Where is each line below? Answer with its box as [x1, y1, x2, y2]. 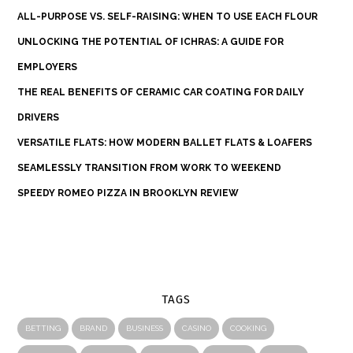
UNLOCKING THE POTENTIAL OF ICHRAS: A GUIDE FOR [17, 36, 284, 48]
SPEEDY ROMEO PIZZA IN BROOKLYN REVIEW [17, 188, 240, 199]
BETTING [25, 324, 61, 333]
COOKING [230, 324, 267, 333]
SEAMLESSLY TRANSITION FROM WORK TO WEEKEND [17, 162, 282, 174]
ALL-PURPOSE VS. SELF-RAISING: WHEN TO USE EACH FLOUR [17, 11, 318, 23]
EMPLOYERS [17, 61, 78, 73]
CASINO [182, 324, 212, 333]
